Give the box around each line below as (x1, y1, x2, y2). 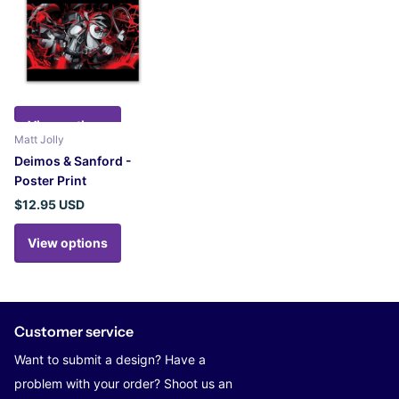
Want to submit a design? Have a (14, 351, 206, 367)
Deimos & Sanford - (14, 152, 132, 168)
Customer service (14, 322, 134, 340)
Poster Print (14, 172, 86, 188)
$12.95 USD (14, 196, 85, 212)
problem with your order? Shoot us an (14, 375, 232, 391)
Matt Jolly (14, 132, 64, 146)
